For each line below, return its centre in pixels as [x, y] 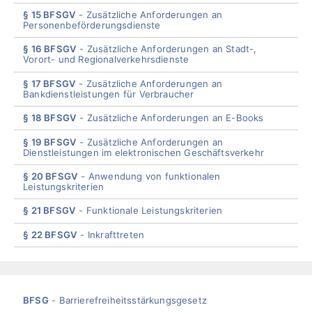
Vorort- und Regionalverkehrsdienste [106, 60]
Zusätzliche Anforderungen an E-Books [175, 118]
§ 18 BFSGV [50, 118]
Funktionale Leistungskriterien [154, 211]
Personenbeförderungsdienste [92, 25]
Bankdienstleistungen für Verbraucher [109, 94]
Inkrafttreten [116, 234]
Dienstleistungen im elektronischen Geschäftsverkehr [143, 152]
